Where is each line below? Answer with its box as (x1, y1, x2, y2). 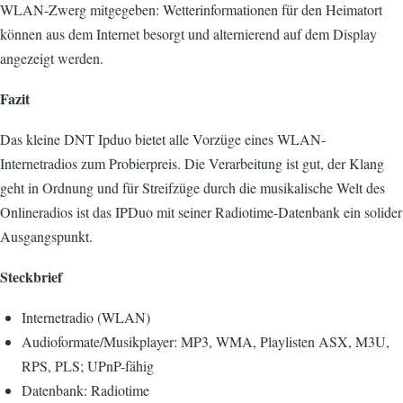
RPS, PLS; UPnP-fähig (22, 356, 154, 375)
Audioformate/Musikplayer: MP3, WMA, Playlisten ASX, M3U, (22, 332, 390, 351)
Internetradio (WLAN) (22, 308, 150, 327)
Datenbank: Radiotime (22, 381, 149, 399)
